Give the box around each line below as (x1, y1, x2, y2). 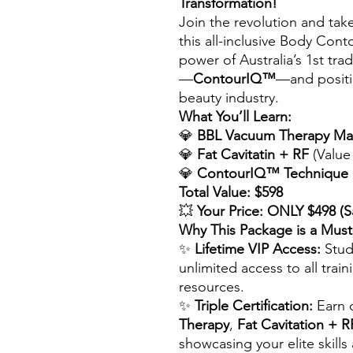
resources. (179, 278, 244, 295)
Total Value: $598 (179, 184, 283, 201)
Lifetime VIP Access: (195, 240, 321, 258)
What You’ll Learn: (179, 108, 292, 125)
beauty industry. (179, 89, 279, 106)
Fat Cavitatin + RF (197, 146, 309, 163)
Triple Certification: (195, 297, 313, 314)
